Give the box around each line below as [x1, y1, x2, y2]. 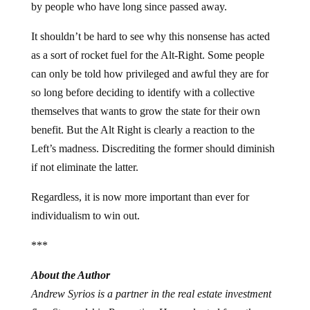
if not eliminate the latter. [30, 161, 138, 174]
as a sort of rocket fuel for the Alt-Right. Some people [30, 49, 264, 62]
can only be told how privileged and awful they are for [30, 68, 268, 80]
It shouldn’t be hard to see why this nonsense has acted [30, 30, 270, 43]
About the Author [30, 269, 110, 282]
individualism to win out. [30, 210, 140, 222]
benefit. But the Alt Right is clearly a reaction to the [30, 124, 255, 136]
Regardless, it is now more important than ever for [30, 191, 249, 203]
